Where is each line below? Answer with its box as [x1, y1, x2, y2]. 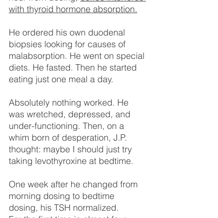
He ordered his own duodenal [9, 26, 127, 38]
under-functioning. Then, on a [9, 120, 127, 131]
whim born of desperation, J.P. [9, 131, 129, 143]
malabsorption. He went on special [9, 50, 147, 61]
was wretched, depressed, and [9, 108, 133, 120]
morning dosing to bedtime [9, 190, 117, 201]
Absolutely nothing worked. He [9, 96, 131, 108]
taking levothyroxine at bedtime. [9, 155, 133, 166]
